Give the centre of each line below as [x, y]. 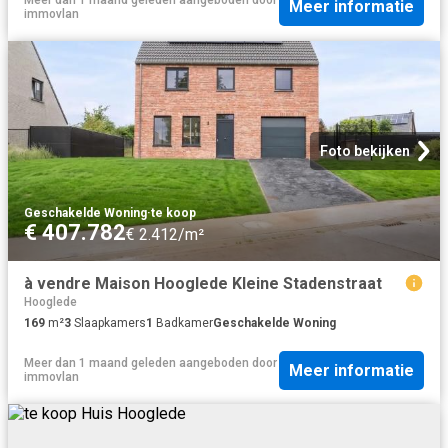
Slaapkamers [108, 323]
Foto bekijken [365, 150]
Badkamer [183, 323]
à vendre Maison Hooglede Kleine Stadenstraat [203, 283]
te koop [173, 212]
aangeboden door [226, 363]
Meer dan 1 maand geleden [100, 363]
